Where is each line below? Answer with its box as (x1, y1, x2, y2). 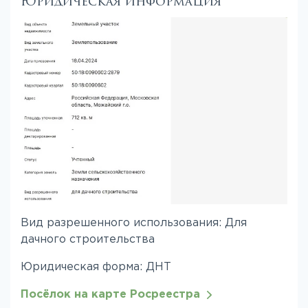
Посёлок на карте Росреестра (21, 289, 207, 300)
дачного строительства (21, 234, 155, 245)
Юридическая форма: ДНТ (21, 261, 171, 272)
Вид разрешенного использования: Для (21, 217, 247, 228)
